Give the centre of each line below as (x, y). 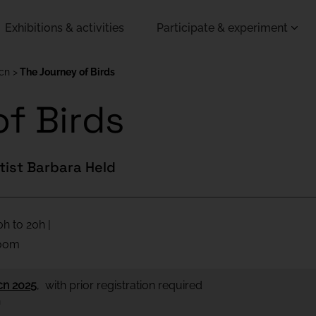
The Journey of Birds (67, 72)
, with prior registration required (120, 285)
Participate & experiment (223, 28)
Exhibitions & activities (65, 28)
